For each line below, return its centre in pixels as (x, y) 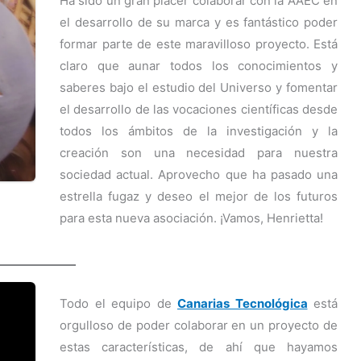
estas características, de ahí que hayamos (199, 347)
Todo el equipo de (118, 303)
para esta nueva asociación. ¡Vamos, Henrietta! (191, 218)
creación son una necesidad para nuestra (199, 152)
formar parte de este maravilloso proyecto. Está (199, 44)
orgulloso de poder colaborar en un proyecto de (199, 325)
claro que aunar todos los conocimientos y (199, 65)
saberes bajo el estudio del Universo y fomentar (199, 87)
